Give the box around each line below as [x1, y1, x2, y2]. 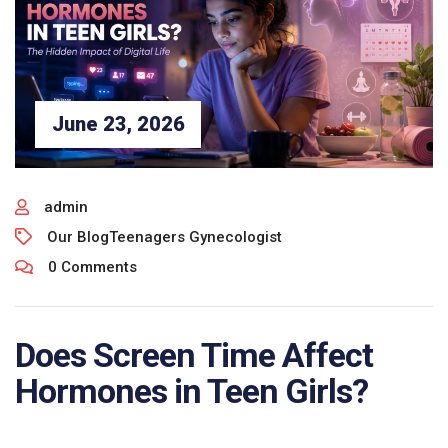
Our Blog [47, 227, 109, 246]
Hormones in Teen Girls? [15, 370, 368, 411]
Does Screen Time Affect [15, 334, 373, 375]
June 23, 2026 [51, 112, 185, 137]
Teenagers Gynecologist [109, 227, 282, 246]
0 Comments [48, 257, 137, 276]
